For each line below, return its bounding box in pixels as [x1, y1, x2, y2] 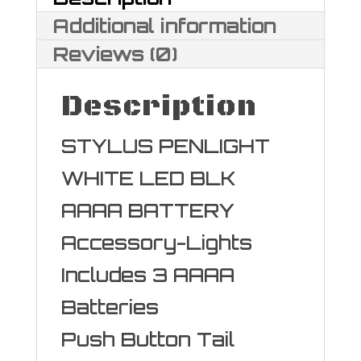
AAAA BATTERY [60, 198, 234, 222]
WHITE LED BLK [60, 166, 236, 190]
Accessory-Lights [60, 230, 252, 255]
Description [60, 89, 257, 125]
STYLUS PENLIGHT [60, 134, 270, 158]
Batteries [60, 295, 159, 319]
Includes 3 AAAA [60, 263, 234, 287]
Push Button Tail [60, 327, 234, 351]
